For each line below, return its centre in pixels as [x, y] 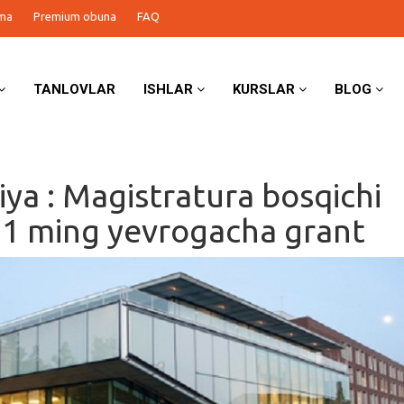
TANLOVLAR [75, 89]
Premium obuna [75, 16]
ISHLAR [170, 89]
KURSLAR [266, 89]
